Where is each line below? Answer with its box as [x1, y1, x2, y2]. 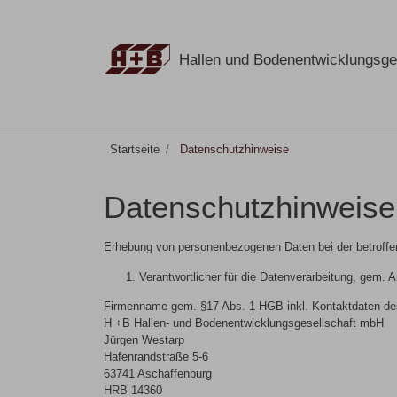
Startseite [110, 142, 160, 156]
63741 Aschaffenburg [104, 367, 212, 381]
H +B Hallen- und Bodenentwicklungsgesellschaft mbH [104, 316, 384, 331]
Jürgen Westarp [104, 333, 184, 347]
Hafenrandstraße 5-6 [104, 350, 208, 364]
